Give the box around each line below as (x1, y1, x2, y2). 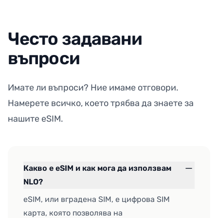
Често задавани (8, 28, 143, 50)
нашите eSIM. (8, 113, 63, 125)
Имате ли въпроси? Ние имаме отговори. (8, 82, 179, 93)
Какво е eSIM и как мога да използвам (23, 163, 171, 173)
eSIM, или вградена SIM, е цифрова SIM (23, 195, 170, 204)
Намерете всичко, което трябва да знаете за (8, 98, 194, 109)
